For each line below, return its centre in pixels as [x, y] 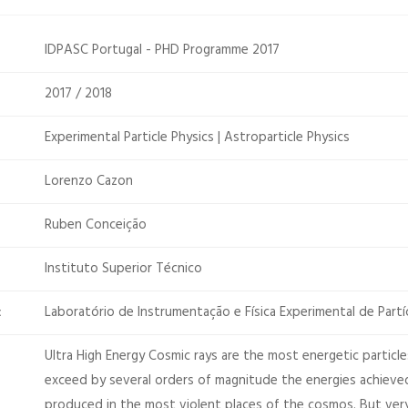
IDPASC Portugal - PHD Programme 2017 [162, 50]
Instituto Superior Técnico [123, 269]
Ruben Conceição [96, 225]
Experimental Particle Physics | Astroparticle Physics [197, 138]
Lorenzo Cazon [89, 181]
